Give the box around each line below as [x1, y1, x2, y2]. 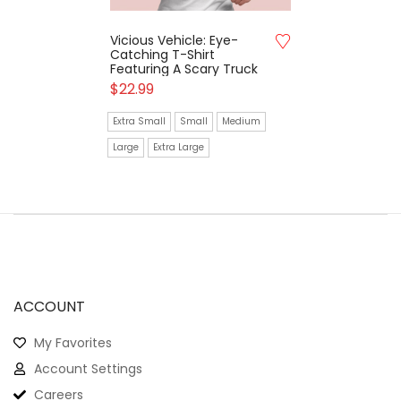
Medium [222, 115, 261, 128]
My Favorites [33, 334, 112, 352]
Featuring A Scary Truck [110, 60, 259, 78]
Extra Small [113, 115, 166, 128]
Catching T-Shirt [110, 46, 216, 64]
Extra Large [153, 141, 205, 154]
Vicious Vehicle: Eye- [110, 31, 239, 49]
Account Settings [33, 360, 142, 378]
